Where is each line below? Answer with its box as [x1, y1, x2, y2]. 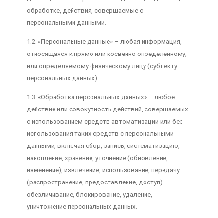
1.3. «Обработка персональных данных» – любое [26, 93, 175, 101]
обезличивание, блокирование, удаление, [26, 191, 152, 199]
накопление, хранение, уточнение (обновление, [26, 154, 168, 162]
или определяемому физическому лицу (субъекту [26, 62, 177, 70]
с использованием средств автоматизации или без [26, 118, 183, 126]
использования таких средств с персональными [26, 130, 174, 138]
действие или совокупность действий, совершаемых [26, 106, 188, 113]
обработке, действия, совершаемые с [26, 6, 143, 14]
